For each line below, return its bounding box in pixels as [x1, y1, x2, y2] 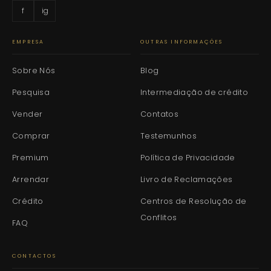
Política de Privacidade [140, 152, 235, 163]
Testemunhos [140, 130, 197, 141]
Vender [12, 108, 43, 119]
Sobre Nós [12, 65, 56, 76]
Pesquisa [12, 87, 50, 97]
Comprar [12, 130, 50, 141]
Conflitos [140, 212, 177, 223]
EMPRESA [12, 38, 45, 46]
